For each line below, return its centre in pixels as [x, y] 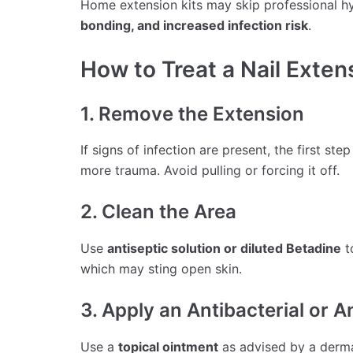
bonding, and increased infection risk [194, 25]
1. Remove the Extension [192, 113]
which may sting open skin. [161, 269]
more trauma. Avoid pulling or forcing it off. [210, 171]
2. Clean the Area [158, 212]
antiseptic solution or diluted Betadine [224, 249]
